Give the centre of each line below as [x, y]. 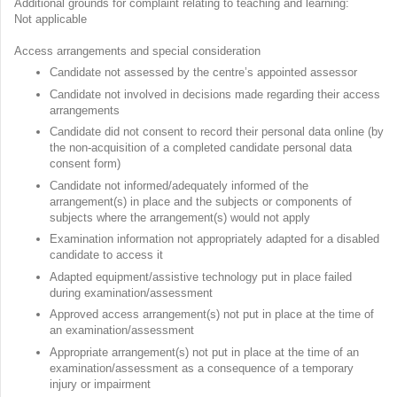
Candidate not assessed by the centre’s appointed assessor [205, 73]
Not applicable [52, 19]
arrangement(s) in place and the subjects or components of [201, 201]
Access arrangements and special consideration [139, 51]
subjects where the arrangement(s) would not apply [182, 217]
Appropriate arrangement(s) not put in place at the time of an [204, 352]
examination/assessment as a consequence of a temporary [202, 368]
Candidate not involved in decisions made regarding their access [215, 94]
